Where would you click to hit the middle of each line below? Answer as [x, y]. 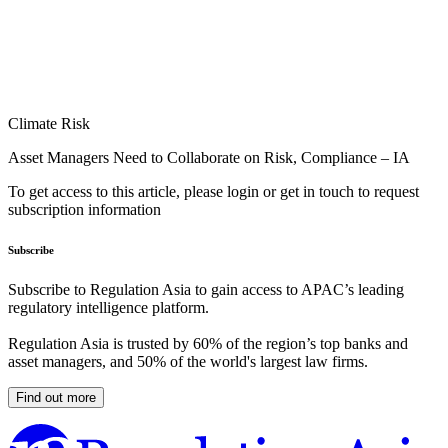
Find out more [56, 398]
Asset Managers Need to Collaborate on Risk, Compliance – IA [209, 158]
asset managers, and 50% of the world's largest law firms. [188, 362]
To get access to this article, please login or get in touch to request [213, 192]
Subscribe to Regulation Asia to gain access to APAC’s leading [206, 290]
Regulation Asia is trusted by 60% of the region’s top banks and [208, 344]
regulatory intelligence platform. [108, 308]
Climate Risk [49, 124]
